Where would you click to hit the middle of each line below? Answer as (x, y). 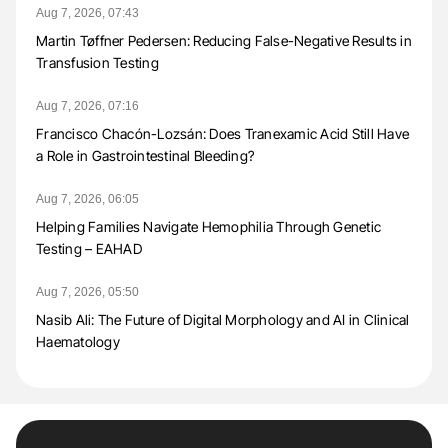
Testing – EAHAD (89, 249)
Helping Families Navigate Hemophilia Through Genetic (208, 227)
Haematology (78, 342)
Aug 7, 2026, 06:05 (87, 199)
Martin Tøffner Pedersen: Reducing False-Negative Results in (224, 41)
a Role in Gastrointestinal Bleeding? (145, 156)
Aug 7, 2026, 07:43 (87, 13)
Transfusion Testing (97, 63)
